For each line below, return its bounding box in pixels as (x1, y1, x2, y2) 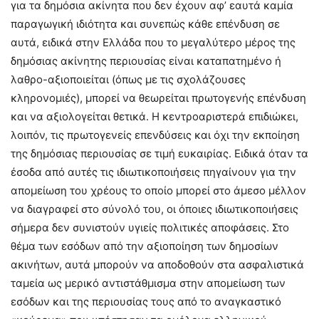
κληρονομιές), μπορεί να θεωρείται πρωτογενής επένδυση (11, 91, 306, 105)
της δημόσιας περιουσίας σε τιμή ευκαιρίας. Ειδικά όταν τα (11, 147, 308, 161)
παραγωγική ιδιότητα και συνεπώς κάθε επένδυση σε (11, 17, 280, 31)
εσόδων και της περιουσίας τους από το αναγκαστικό (11, 295, 281, 309)
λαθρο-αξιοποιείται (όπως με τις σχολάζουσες (11, 73, 246, 87)
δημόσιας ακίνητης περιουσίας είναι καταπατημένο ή (11, 54, 281, 68)
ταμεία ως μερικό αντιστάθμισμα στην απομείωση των (11, 276, 286, 291)
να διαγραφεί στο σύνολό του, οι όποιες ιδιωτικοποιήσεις (11, 202, 298, 216)
